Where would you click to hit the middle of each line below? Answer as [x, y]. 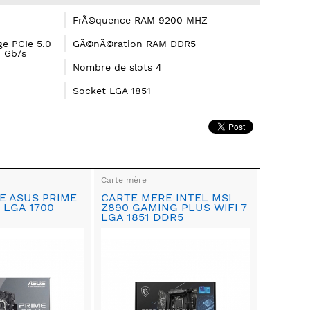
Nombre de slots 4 [117, 67]
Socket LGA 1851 [111, 91]
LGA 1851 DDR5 [142, 217]
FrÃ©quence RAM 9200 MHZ [140, 20]
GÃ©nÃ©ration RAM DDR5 [134, 44]
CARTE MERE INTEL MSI [166, 197]
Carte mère [124, 180]
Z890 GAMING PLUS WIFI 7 [174, 207]
